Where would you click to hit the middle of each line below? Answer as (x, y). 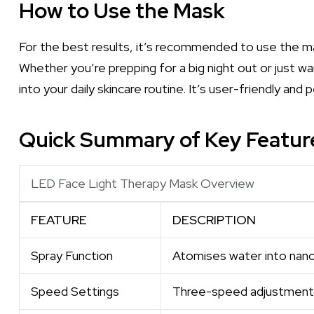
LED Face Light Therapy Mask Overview (143, 183)
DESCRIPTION (214, 220)
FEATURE (59, 220)
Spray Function (72, 255)
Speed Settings (75, 291)
